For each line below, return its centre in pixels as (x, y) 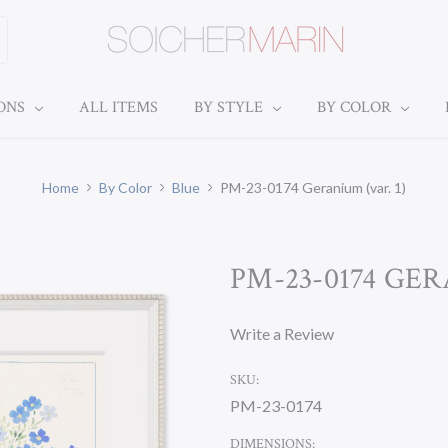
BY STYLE (230, 107)
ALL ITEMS (118, 107)
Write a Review (282, 333)
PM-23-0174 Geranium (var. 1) (313, 187)
